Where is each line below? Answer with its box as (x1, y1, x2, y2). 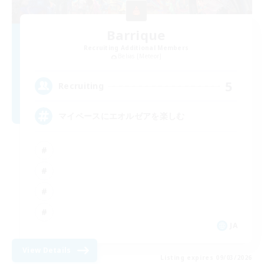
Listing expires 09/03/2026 (160, 253, 252, 262)
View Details (22, 245, 71, 255)
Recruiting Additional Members (83, 44, 189, 52)
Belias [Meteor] (117, 52, 162, 61)
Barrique (107, 26, 166, 44)
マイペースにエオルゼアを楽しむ (58, 110, 185, 122)
